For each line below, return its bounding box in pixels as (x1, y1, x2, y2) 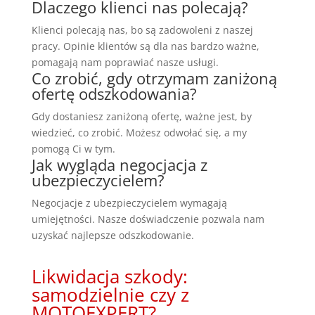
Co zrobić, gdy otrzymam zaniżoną (31, 67, 277, 89)
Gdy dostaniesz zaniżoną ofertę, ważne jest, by (31, 109, 252, 123)
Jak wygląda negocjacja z (31, 153, 207, 175)
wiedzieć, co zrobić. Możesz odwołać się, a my (31, 125, 247, 139)
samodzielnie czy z (31, 281, 189, 307)
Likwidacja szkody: (31, 263, 188, 289)
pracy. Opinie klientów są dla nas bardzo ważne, (31, 39, 259, 53)
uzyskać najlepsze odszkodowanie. (31, 228, 194, 242)
